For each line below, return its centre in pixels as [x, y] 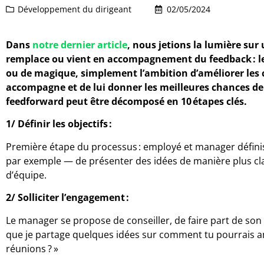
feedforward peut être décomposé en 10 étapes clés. [126, 101]
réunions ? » [33, 248]
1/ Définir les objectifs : [59, 124]
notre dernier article [80, 45]
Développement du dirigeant [75, 9]
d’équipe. [26, 175]
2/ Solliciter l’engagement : [69, 198]
